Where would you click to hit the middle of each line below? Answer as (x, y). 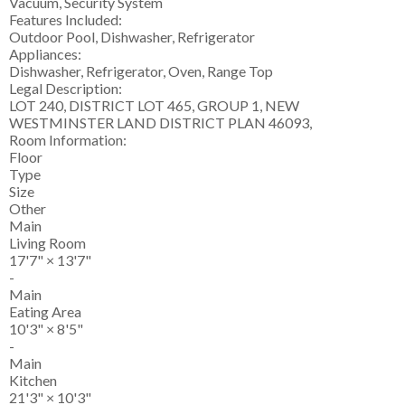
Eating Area (45, 312)
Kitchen (33, 381)
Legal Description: (66, 89)
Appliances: (45, 54)
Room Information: (68, 140)
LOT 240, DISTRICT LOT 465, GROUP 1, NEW (154, 106)
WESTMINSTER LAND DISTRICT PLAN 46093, (160, 123)
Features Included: (66, 20)
